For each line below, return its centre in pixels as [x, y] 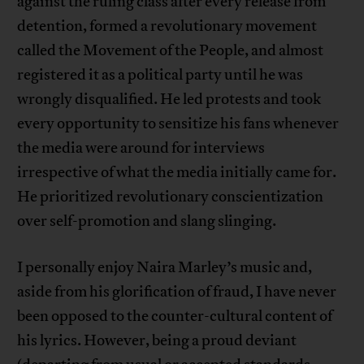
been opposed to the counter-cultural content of [175, 316]
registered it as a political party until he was [160, 74]
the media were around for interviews [141, 147]
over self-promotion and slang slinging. [147, 221]
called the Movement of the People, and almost [171, 50]
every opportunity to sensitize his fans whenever [178, 123]
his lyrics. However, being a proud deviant [157, 340]
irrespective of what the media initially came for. [177, 172]
